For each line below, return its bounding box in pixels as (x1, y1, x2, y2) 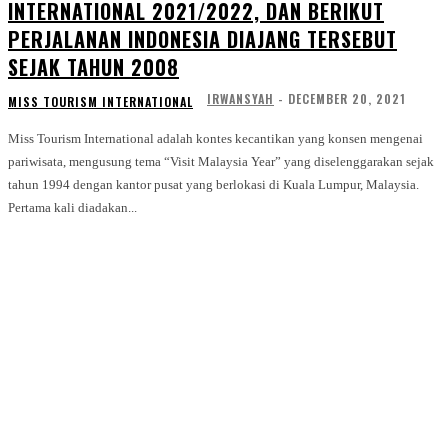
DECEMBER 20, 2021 (288, 90, 406, 108)
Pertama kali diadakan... (8, 200, 137, 216)
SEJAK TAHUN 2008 (8, 52, 179, 83)
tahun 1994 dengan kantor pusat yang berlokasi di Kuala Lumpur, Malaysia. (8, 177, 419, 193)
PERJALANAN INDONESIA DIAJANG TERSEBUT (8, 24, 397, 55)
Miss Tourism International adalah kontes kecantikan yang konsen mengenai (8, 131, 423, 147)
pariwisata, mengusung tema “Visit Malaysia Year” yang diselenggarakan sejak (8, 154, 434, 170)
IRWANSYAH (207, 90, 274, 108)
